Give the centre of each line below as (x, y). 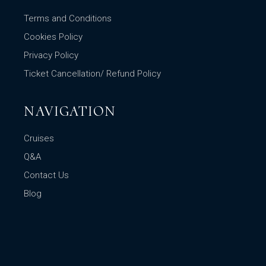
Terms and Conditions (68, 19)
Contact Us (47, 175)
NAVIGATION (70, 112)
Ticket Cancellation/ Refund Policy (93, 74)
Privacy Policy (51, 56)
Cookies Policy (53, 37)
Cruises (39, 139)
